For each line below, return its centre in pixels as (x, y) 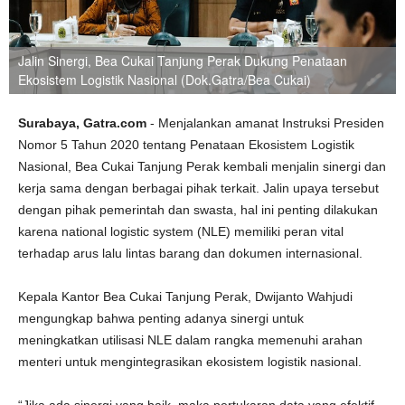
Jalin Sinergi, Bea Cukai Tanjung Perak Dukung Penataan (183, 61)
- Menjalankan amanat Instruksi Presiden (267, 123)
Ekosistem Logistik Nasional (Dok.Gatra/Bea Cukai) (165, 80)
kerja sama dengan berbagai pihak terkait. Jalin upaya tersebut (198, 188)
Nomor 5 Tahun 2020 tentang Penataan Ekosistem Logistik (186, 145)
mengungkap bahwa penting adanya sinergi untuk (161, 318)
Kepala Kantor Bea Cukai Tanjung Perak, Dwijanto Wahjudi (185, 297)
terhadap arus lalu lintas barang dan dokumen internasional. (190, 253)
